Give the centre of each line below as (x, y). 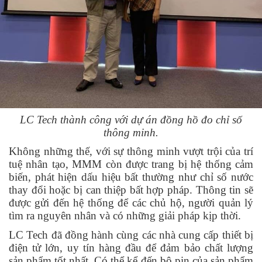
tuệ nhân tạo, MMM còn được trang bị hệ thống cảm (131, 164)
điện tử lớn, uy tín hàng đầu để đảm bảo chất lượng (131, 248)
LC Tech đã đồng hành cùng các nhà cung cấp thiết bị (131, 235)
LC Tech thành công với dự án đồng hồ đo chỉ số (131, 119)
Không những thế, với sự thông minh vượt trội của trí (131, 151)
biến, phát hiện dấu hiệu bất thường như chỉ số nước (131, 177)
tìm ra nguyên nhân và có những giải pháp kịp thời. (125, 216)
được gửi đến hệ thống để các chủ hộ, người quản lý (131, 203)
